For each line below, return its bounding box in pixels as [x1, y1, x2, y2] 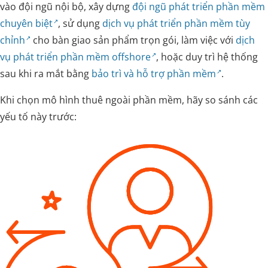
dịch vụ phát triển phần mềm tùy [102, 17, 251, 30]
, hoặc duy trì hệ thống [156, 50, 258, 63]
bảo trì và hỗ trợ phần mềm [92, 67, 216, 80]
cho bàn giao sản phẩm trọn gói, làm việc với [31, 33, 236, 47]
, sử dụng [58, 17, 103, 30]
